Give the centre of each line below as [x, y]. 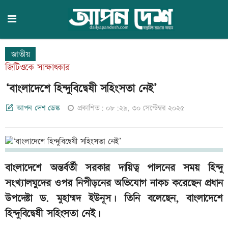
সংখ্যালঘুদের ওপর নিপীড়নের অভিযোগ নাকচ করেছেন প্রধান [114, 183]
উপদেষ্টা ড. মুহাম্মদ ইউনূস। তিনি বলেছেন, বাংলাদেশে [114, 199]
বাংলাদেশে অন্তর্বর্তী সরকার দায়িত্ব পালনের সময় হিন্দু [114, 168]
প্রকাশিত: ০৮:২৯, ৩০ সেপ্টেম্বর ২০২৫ [131, 108]
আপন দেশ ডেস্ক [38, 108]
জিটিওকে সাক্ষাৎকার [37, 67]
